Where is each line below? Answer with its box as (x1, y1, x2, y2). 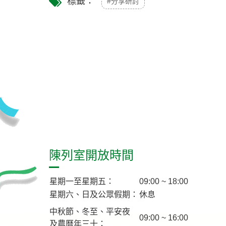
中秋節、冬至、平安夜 (49, 207, 130, 216)
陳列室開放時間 (49, 149, 134, 162)
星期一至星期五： (49, 177, 114, 186)
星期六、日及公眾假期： (49, 190, 138, 199)
